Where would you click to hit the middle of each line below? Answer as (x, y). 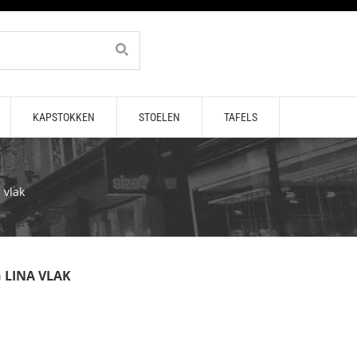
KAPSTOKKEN (63, 117)
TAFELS (240, 117)
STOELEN (159, 117)
